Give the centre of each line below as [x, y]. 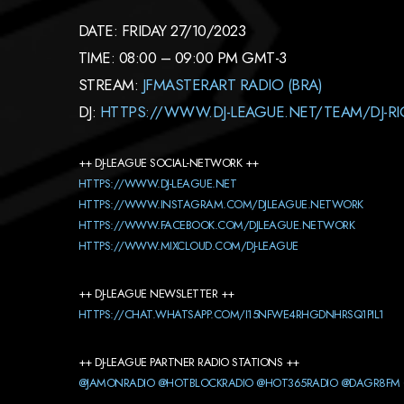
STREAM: [110, 85]
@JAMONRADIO [117, 383]
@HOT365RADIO [297, 383]
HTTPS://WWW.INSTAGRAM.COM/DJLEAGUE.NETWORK [221, 204]
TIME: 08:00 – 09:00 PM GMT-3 [183, 58]
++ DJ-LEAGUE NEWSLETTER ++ [156, 294]
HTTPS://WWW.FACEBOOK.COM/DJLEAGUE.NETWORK [217, 225]
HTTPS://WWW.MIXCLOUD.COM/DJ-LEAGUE [188, 246]
